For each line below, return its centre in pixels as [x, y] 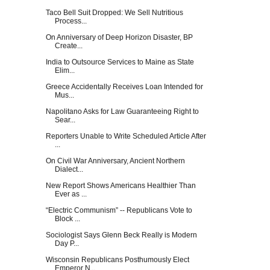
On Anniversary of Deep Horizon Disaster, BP [119, 37]
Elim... [64, 70]
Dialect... [69, 169]
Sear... [65, 120]
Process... [71, 21]
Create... [68, 46]
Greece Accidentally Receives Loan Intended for [124, 86]
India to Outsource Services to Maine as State [120, 62]
